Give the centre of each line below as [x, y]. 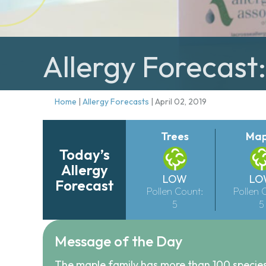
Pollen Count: [175, 191]
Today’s [84, 154]
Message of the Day [118, 241]
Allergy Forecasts [116, 102]
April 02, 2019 [181, 102]
